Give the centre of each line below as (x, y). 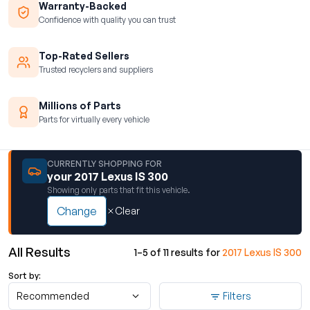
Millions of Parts (80, 105)
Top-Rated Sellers (84, 55)
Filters (237, 296)
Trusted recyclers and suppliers (96, 69)
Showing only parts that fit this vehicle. (119, 190)
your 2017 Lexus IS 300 (108, 176)
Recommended (53, 296)
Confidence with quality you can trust (107, 19)
